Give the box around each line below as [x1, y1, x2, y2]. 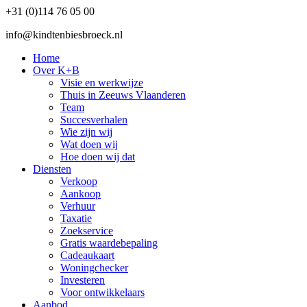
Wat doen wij [60, 138, 118, 150]
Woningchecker [60, 261, 128, 273]
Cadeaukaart [60, 249, 114, 261]
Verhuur [60, 199, 95, 212]
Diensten [33, 162, 71, 175]
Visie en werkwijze [60, 76, 143, 88]
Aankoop [60, 187, 101, 199]
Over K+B [33, 64, 79, 76]
